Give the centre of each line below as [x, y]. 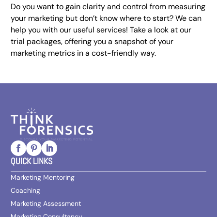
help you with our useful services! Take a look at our [101, 30]
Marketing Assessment [46, 203]
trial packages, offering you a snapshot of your [92, 41]
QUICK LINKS [32, 161]
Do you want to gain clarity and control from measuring [108, 7]
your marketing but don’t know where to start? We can [106, 18]
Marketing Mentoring [43, 177]
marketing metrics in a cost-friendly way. [84, 53]
